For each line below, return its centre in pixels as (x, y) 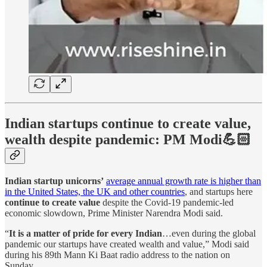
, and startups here (219, 192)
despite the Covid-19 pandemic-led (167, 203)
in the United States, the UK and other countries (95, 192)
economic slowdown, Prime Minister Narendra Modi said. (114, 213)
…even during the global (209, 234)
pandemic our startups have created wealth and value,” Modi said (127, 244)
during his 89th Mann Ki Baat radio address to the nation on (117, 255)
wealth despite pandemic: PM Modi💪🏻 (128, 140)
